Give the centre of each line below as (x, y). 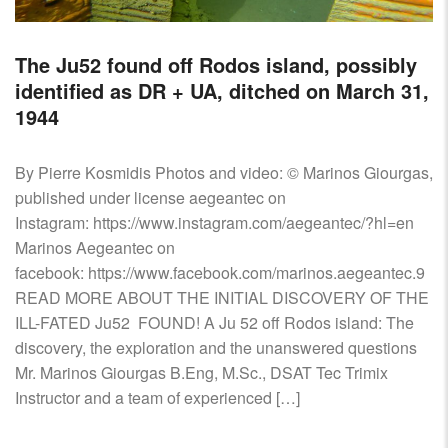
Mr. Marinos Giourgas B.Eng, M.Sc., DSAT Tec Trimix (201, 373)
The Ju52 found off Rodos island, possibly (216, 65)
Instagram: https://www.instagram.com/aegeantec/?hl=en (216, 223)
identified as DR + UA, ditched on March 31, (222, 91)
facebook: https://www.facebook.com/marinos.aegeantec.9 (220, 273)
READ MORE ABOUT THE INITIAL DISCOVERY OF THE (222, 298)
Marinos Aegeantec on (95, 248)
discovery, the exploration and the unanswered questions (216, 348)
